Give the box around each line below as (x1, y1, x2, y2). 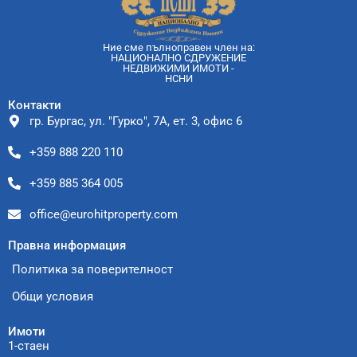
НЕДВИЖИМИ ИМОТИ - (123, 62, 234, 75)
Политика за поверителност (12, 262, 173, 277)
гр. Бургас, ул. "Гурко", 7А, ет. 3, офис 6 (29, 114, 242, 129)
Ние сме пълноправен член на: (102, 41, 255, 54)
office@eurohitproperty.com (29, 207, 178, 222)
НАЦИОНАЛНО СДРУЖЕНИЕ (111, 52, 246, 65)
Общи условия (12, 289, 93, 304)
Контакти (8, 98, 61, 113)
